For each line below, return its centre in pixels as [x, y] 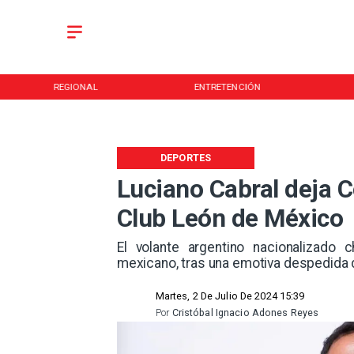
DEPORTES [186, 158]
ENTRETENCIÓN [227, 87]
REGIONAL [75, 87]
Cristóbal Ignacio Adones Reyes [245, 313]
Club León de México [230, 219]
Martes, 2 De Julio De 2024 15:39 [230, 296]
